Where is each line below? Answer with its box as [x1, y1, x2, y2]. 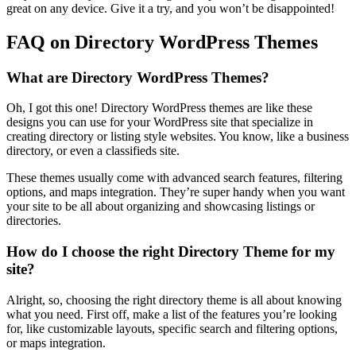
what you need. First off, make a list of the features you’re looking [6, 307, 337, 321]
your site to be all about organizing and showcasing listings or [6, 199, 315, 214]
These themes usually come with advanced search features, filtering [6, 171, 342, 185]
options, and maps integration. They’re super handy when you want [6, 185, 345, 199]
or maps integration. [6, 335, 106, 350]
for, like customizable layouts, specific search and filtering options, [6, 321, 338, 335]
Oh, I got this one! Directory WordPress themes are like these [6, 101, 312, 115]
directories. [6, 214, 61, 228]
